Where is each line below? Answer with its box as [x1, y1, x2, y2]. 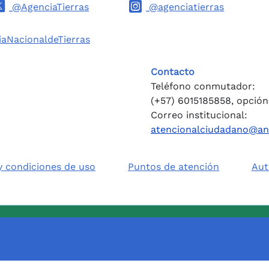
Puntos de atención [128, 160, 219, 172]
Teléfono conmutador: [151, 80, 255, 92]
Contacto [151, 65, 195, 77]
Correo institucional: [151, 109, 247, 121]
